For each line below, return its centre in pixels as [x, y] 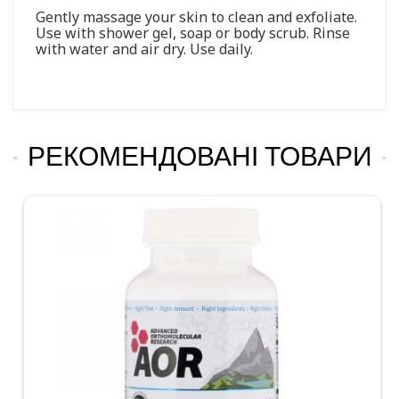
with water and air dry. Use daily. [144, 49]
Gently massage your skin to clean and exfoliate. [196, 16]
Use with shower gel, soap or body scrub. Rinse [193, 33]
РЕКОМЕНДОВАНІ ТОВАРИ [199, 156]
